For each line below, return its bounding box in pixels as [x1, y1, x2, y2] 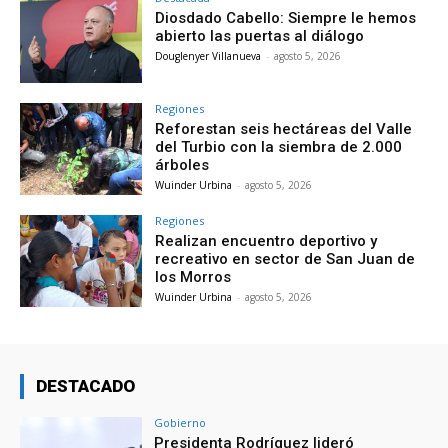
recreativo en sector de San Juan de [155, 250, 416, 269]
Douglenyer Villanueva [155, 48, 262, 63]
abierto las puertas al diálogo [155, 26, 365, 45]
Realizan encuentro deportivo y [155, 232, 378, 251]
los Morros [155, 268, 232, 287]
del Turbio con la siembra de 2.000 [155, 138, 403, 157]
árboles [155, 156, 210, 175]
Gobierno [154, 414, 207, 430]
